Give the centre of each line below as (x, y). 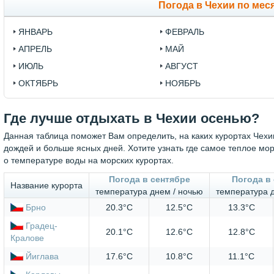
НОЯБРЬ (183, 83)
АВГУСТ (181, 66)
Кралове (27, 238)
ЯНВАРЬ (35, 32)
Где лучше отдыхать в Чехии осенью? (131, 119)
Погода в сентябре (149, 180)
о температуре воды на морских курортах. (89, 161)
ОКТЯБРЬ (38, 83)
